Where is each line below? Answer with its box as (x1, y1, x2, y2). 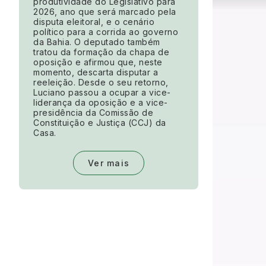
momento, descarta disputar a (33, 67, 158, 78)
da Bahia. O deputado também (33, 37, 160, 47)
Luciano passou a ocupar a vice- (33, 87, 171, 98)
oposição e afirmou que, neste (33, 57, 163, 68)
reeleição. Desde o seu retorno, (33, 77, 169, 88)
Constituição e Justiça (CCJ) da (33, 118, 166, 128)
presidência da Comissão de (33, 107, 153, 118)
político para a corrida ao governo (33, 27, 178, 37)
